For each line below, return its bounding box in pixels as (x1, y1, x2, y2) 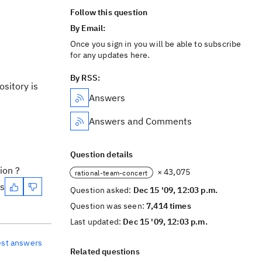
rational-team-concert (75, 168, 148, 177)
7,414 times (146, 201, 191, 211)
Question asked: (70, 185, 133, 195)
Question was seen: (70, 201, 147, 211)
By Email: (70, 23, 108, 33)
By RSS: (70, 73, 101, 83)
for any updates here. (70, 50, 150, 60)
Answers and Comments (89, 115, 192, 127)
